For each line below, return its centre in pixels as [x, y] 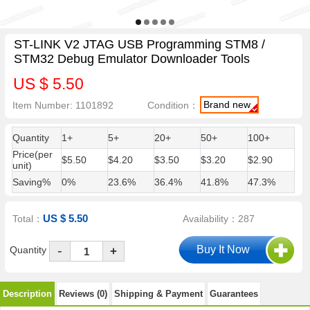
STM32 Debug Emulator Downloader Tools [131, 59]
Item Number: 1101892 [63, 105]
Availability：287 [219, 219]
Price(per [32, 154]
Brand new [227, 104]
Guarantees [234, 293]
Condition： [173, 105]
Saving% [31, 182]
